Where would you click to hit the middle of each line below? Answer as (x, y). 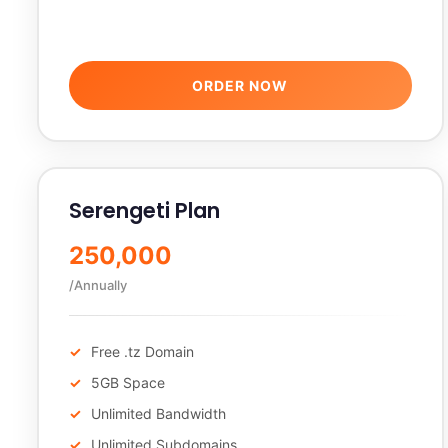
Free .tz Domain (142, 351)
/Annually (98, 285)
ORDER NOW (240, 85)
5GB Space (128, 382)
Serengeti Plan (144, 210)
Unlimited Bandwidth (158, 413)
